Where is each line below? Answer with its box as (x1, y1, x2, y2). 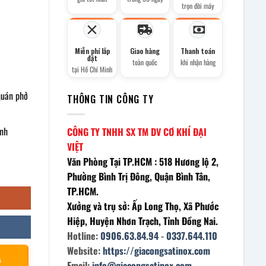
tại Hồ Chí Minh (72, 64, 112, 75)
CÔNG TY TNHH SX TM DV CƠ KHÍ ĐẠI (67, 124, 207, 139)
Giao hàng (130, 46, 160, 56)
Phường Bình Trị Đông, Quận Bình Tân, (67, 169, 210, 183)
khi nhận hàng (180, 57, 216, 68)
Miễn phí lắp (74, 46, 110, 56)
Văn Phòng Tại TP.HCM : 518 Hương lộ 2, (67, 154, 218, 169)
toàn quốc (132, 57, 157, 68)
